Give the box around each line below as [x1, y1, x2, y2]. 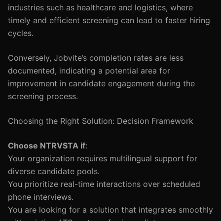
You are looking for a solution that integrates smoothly [8, 205, 213, 215]
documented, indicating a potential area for [8, 66, 170, 75]
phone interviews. [8, 192, 74, 202]
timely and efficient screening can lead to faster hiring [8, 15, 210, 25]
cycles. [8, 28, 34, 38]
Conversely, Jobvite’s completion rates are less [8, 53, 184, 63]
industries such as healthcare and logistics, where [8, 2, 193, 12]
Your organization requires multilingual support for [8, 153, 197, 163]
